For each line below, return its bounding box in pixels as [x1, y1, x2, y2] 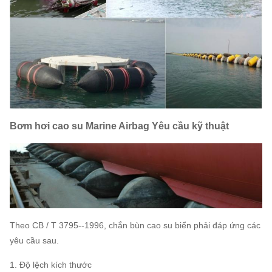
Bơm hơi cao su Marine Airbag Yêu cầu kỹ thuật [10, 121, 229, 132]
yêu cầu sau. [10, 235, 59, 245]
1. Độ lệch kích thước [10, 259, 92, 270]
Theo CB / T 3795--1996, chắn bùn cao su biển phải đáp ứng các [10, 220, 260, 230]
